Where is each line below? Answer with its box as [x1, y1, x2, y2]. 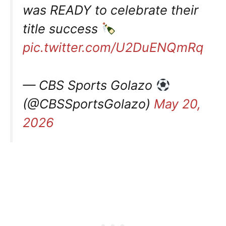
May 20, [154, 96, 201, 112]
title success [23, 21, 101, 37]
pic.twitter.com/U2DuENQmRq [23, 40, 203, 55]
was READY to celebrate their [23, 3, 198, 18]
